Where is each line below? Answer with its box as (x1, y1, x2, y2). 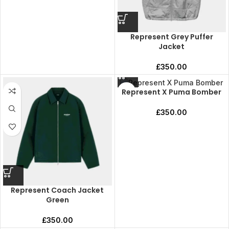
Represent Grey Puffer (130, 31, 213, 42)
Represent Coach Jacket (11, 185, 104, 195)
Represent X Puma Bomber (122, 87, 222, 98)
